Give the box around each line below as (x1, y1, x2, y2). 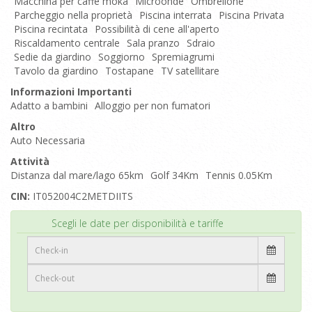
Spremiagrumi (152, 50, 214, 63)
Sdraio (187, 36, 215, 49)
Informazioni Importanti (10, 85, 132, 98)
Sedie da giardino (14, 50, 91, 63)
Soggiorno (98, 50, 145, 63)
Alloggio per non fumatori (95, 99, 210, 112)
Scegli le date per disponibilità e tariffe (52, 217, 224, 230)
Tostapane (105, 64, 154, 77)
